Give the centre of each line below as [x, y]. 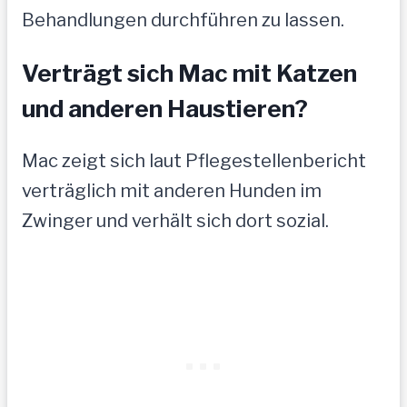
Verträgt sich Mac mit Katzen [189, 74]
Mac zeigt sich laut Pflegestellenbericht [194, 160]
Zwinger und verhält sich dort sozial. [175, 220]
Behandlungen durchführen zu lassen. [183, 20]
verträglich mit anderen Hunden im [172, 190]
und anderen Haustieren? [165, 109]
